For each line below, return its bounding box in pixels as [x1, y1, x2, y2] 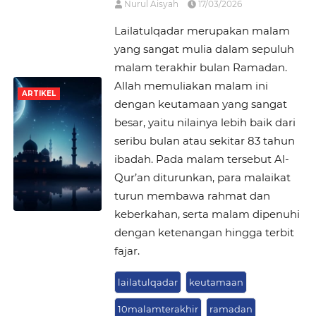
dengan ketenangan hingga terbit [114, 226, 294, 239]
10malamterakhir [117, 303, 198, 315]
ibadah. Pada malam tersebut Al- [114, 152, 289, 166]
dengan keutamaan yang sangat [114, 97, 287, 111]
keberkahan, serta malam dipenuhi [114, 207, 300, 221]
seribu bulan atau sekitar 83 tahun [114, 134, 295, 147]
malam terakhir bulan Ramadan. [114, 61, 287, 74]
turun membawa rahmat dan [114, 189, 270, 202]
